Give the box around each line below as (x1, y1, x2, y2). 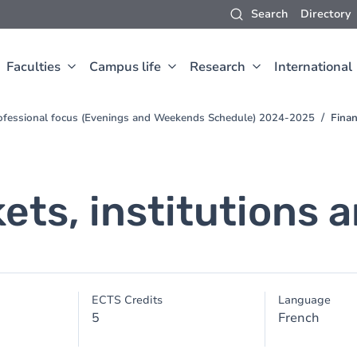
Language (277, 292, 331, 308)
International (274, 58, 352, 76)
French (277, 309, 320, 327)
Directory (300, 6, 351, 22)
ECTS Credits (92, 292, 163, 308)
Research (190, 58, 245, 76)
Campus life (89, 58, 161, 76)
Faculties (6, 58, 61, 76)
